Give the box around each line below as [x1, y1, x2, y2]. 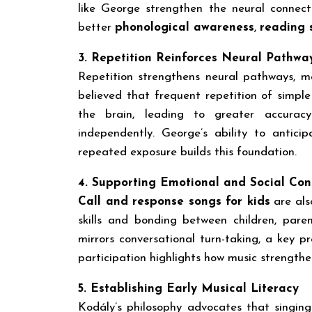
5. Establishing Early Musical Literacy [78, 282, 299, 295]
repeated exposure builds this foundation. [78, 146, 297, 158]
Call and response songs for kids [78, 195, 270, 208]
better [78, 21, 115, 33]
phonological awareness [115, 21, 254, 33]
